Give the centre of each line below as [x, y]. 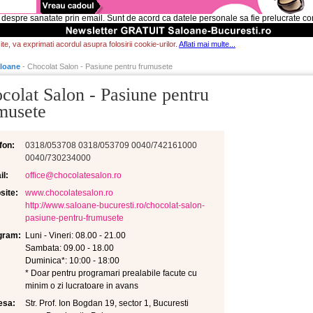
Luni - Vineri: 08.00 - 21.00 [75, 235]
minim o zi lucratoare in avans [82, 286]
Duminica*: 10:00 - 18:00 [72, 261]
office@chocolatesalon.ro [73, 175]
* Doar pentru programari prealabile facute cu [111, 273]
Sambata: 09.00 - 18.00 [70, 248]
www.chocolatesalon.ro [69, 193]
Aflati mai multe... [207, 44]
